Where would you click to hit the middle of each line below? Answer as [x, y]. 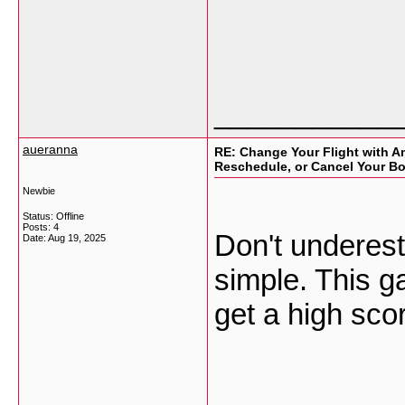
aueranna [50, 149]
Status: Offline [53, 216]
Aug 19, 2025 [77, 238]
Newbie [39, 191]
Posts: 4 [41, 227]
